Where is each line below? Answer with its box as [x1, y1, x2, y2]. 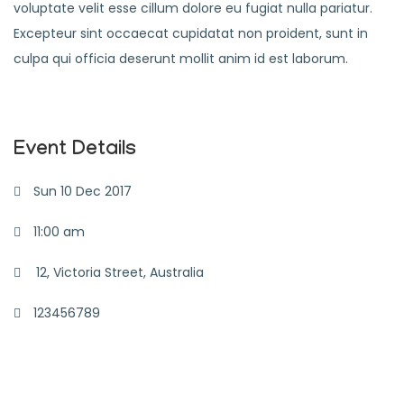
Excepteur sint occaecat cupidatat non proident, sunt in [14, 24, 368, 42]
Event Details [14, 140, 136, 163]
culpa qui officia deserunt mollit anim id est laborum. [14, 50, 348, 68]
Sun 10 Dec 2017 [30, 182, 132, 200]
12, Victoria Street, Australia [36, 263, 204, 281]
